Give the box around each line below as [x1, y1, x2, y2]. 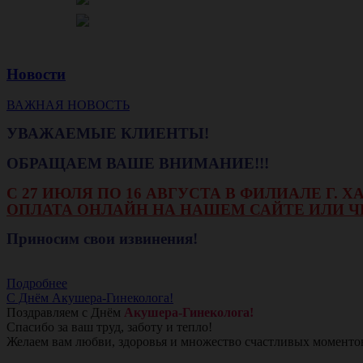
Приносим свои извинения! [6, 230, 198, 248]
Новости [6, 65, 66, 83]
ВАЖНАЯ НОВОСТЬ [6, 98, 130, 113]
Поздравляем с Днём [6, 305, 124, 320]
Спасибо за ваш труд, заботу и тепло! [6, 320, 212, 335]
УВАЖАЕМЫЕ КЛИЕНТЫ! [6, 125, 213, 143]
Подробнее [6, 276, 67, 291]
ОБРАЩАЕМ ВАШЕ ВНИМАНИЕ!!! [6, 155, 273, 173]
